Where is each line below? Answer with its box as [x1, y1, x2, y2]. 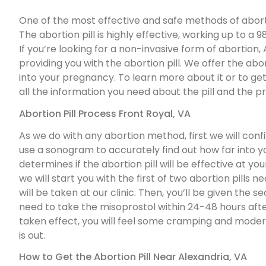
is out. [19, 228, 45, 242]
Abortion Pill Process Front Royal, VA [19, 106, 191, 121]
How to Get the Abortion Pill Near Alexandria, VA [19, 250, 247, 264]
